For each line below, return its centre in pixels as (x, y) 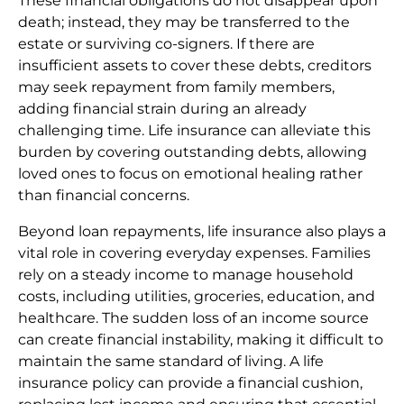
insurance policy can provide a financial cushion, (190, 382)
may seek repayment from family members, (176, 87)
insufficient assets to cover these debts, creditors (195, 65)
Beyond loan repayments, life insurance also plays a (202, 231)
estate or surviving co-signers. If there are (166, 43)
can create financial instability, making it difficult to (201, 339)
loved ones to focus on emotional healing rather (190, 173)
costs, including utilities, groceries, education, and (197, 296)
